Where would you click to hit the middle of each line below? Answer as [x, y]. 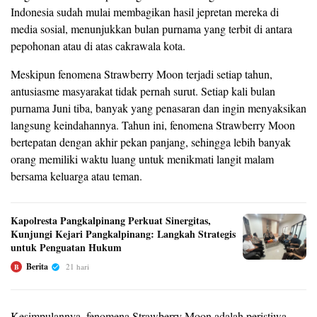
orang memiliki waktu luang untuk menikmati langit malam [142, 159]
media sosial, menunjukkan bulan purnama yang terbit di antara [151, 29]
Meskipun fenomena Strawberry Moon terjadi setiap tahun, [142, 74]
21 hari [77, 267]
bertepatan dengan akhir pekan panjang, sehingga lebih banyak [151, 142]
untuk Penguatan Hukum [66, 248]
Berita [37, 267]
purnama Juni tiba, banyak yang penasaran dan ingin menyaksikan [158, 108]
